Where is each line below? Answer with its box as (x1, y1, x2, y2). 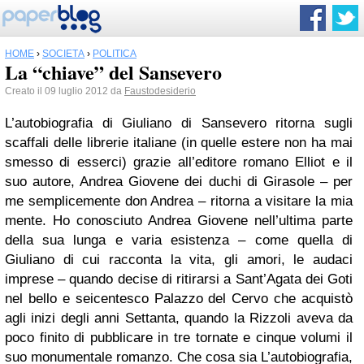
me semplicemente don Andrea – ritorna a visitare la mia (5, 193, 353, 209)
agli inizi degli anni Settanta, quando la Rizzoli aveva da (5, 310, 353, 326)
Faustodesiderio (124, 85, 196, 97)
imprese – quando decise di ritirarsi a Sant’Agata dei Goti (5, 271, 353, 287)
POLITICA (93, 48, 136, 59)
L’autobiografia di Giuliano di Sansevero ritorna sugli (5, 115, 353, 131)
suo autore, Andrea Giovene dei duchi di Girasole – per (5, 174, 353, 189)
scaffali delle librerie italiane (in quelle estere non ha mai (5, 135, 353, 150)
